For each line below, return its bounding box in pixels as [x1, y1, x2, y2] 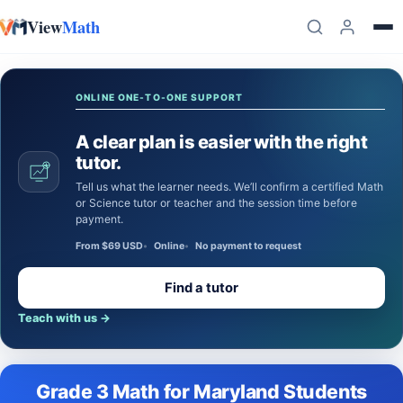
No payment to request [195, 240, 301, 252]
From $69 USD [76, 240, 143, 252]
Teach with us [18, 311, 100, 325]
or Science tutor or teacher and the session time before [76, 196, 357, 210]
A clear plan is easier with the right [76, 130, 368, 153]
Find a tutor [165, 279, 238, 296]
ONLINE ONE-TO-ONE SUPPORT [76, 92, 244, 103]
